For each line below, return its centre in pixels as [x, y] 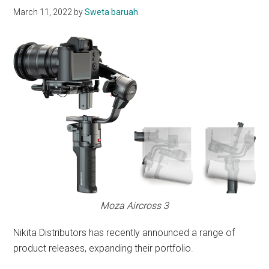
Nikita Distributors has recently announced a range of [124, 233]
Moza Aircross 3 [134, 206]
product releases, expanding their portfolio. [104, 249]
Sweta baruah [112, 12]
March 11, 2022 [43, 12]
